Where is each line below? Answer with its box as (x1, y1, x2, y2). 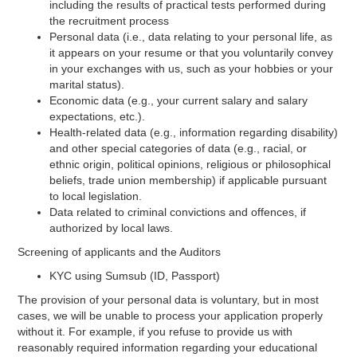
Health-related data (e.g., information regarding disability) (49, 126, 339, 139)
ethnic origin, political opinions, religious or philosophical (49, 158, 331, 171)
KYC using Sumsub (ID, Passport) (49, 269, 221, 282)
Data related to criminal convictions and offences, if (49, 206, 307, 218)
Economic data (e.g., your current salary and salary (49, 94, 308, 107)
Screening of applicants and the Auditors (18, 245, 222, 258)
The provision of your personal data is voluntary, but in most (18, 293, 320, 306)
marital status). (49, 78, 125, 91)
